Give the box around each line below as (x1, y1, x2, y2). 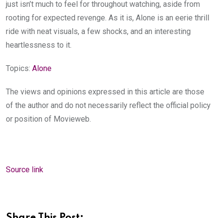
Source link (6, 165, 43, 175)
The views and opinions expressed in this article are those (6, 87, 204, 97)
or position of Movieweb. (6, 114, 91, 124)
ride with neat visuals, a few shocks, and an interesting (6, 27, 191, 36)
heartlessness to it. (6, 40, 72, 50)
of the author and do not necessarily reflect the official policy (6, 101, 211, 110)
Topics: (6, 64, 32, 73)
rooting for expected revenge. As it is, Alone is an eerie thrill (6, 13, 209, 23)
